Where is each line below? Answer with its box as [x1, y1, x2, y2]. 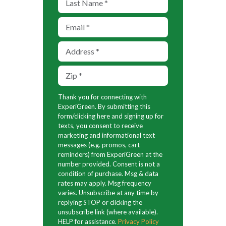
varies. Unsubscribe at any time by [58, 188, 158, 197]
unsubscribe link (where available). [58, 207, 158, 216]
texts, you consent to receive [58, 121, 143, 130]
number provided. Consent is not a [58, 159, 160, 168]
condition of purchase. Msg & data [58, 169, 158, 178]
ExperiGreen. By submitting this [58, 102, 150, 110]
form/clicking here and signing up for [58, 111, 163, 120]
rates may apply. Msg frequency [58, 179, 151, 187]
